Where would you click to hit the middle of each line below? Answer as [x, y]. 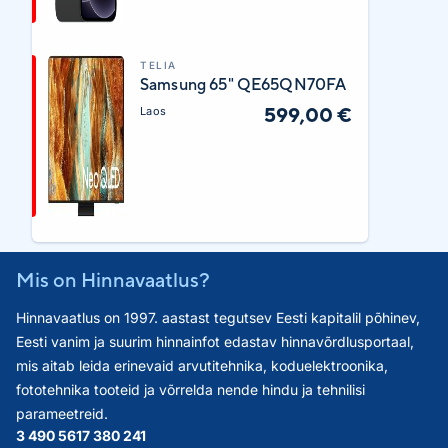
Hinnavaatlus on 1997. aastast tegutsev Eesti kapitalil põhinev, [218, 317]
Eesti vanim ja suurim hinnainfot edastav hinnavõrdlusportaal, [215, 341]
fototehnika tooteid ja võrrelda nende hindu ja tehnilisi [190, 389]
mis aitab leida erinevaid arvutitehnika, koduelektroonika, [202, 365]
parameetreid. [62, 413]
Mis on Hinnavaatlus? [113, 279]
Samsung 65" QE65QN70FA [243, 84]
